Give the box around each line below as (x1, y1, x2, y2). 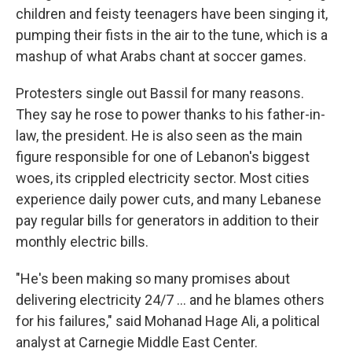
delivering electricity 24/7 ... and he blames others (16, 291, 324, 309)
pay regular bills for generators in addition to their (16, 212, 319, 229)
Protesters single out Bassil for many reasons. (16, 85, 304, 102)
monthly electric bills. (16, 233, 148, 251)
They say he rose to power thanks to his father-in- (16, 106, 325, 123)
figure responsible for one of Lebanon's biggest (16, 148, 310, 166)
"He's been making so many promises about (16, 270, 290, 288)
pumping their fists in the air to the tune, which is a (16, 27, 328, 44)
